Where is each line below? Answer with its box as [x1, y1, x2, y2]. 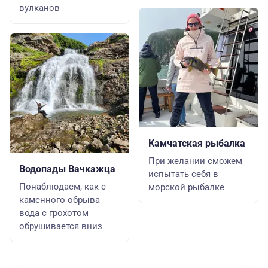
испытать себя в [148, 169, 218, 179]
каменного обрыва [19, 194, 100, 205]
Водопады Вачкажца [19, 163, 115, 175]
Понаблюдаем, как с [19, 181, 106, 192]
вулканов [19, 2, 60, 13]
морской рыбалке [148, 182, 224, 193]
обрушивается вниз [19, 221, 102, 232]
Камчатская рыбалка [148, 138, 245, 149]
